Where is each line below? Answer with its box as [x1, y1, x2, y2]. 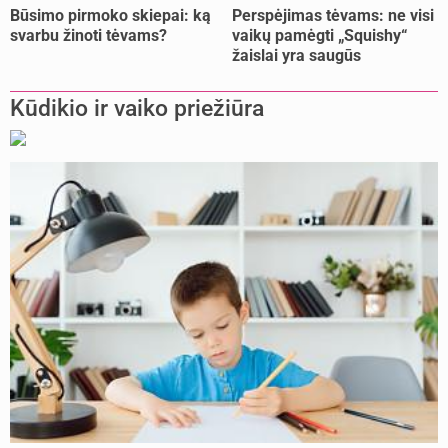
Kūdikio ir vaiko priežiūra [10, 95, 264, 123]
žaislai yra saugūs [232, 46, 361, 66]
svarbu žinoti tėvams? [10, 26, 167, 46]
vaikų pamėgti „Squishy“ [232, 26, 407, 46]
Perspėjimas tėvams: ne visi [232, 6, 434, 26]
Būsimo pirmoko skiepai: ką [10, 6, 211, 26]
